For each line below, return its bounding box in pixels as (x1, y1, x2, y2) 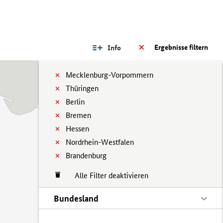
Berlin (66, 97, 85, 107)
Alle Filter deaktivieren (65, 171, 148, 180)
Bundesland (54, 193, 99, 204)
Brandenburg (66, 151, 107, 160)
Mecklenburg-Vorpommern (66, 70, 153, 80)
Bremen (66, 111, 91, 120)
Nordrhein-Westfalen (66, 137, 134, 147)
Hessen (66, 124, 89, 133)
